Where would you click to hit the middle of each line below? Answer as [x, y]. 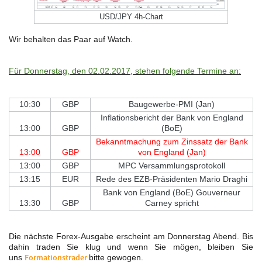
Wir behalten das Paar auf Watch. [72, 39]
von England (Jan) [172, 152]
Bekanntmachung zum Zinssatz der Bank [172, 142]
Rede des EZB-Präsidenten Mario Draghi [172, 179]
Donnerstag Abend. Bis [210, 236]
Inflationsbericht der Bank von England [172, 118]
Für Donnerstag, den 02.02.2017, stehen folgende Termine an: [125, 71]
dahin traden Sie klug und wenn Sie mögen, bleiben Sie [131, 247]
